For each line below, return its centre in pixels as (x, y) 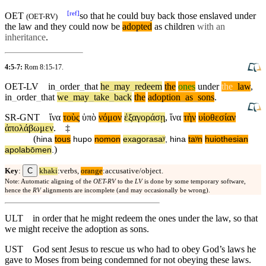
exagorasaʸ (144, 139)
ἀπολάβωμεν (29, 128)
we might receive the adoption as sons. (77, 229)
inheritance (25, 37)
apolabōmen (28, 150)
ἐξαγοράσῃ (145, 117)
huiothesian (227, 139)
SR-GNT (22, 117)
